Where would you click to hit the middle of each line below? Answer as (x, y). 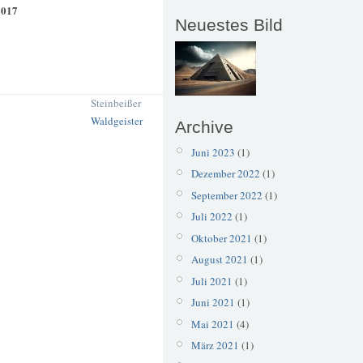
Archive (204, 127)
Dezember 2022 (225, 174)
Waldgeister (117, 120)
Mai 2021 (212, 324)
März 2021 (215, 346)
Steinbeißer (116, 102)
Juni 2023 (213, 152)
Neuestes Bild (229, 25)
